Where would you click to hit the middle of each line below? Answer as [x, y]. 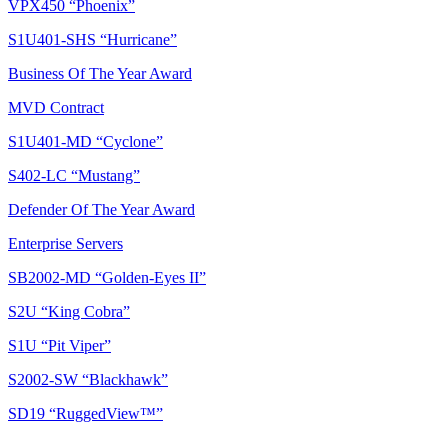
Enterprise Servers [65, 244]
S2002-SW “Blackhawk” [88, 380]
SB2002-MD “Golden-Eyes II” [107, 278]
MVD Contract [56, 108]
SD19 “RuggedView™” [85, 414]
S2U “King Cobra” [69, 312]
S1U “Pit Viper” [59, 346]
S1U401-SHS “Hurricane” [92, 40]
